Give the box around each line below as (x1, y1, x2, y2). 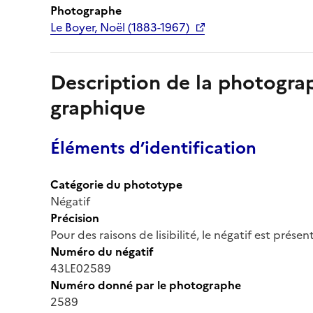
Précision (50, 209, 99, 226)
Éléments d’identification (50, 135, 256, 161)
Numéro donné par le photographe (50, 276, 241, 293)
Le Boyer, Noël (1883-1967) (50, 18, 189, 36)
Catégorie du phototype (50, 175, 182, 193)
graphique (50, 92, 145, 122)
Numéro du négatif (50, 242, 154, 260)
